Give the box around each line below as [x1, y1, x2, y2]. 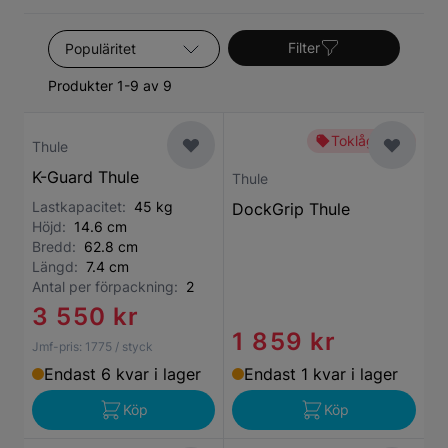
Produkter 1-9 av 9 [48, 77, 172, 94]
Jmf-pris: [32, 339, 82, 354]
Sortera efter [47, 31, 145, 51]
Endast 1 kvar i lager [244, 364, 398, 384]
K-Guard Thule [32, 167, 139, 187]
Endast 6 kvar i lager [44, 364, 201, 384]
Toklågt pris [331, 132, 408, 149]
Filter [288, 39, 320, 56]
